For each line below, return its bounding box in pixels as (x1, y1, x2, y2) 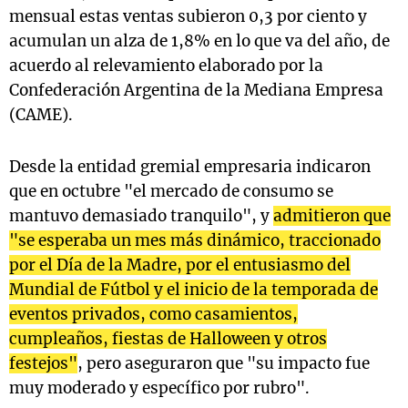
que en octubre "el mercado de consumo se (9, 181, 333, 202)
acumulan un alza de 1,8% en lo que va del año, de (9, 31, 390, 52)
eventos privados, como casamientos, (9, 304, 298, 325)
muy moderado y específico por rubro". (9, 378, 310, 399)
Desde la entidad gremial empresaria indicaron (9, 157, 371, 178)
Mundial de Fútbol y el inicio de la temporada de (9, 280, 378, 301)
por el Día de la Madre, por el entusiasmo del (9, 255, 351, 276)
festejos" (9, 353, 77, 374)
